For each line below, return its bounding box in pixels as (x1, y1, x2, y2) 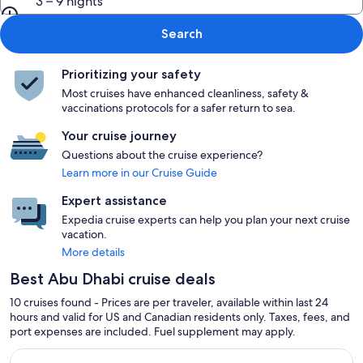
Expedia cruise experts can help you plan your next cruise (62, 212, 350, 227)
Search (160, 26, 203, 41)
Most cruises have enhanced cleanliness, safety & (62, 86, 309, 100)
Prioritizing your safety (62, 66, 201, 82)
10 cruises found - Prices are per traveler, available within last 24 (10, 295, 328, 310)
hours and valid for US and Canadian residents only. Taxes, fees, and (10, 310, 350, 324)
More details (62, 245, 125, 259)
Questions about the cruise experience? (62, 147, 263, 162)
